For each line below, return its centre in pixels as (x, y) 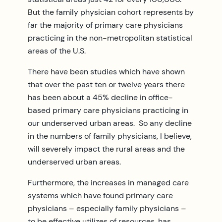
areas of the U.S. (57, 51)
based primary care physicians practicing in (108, 110)
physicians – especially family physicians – (107, 208)
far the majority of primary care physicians (105, 25)
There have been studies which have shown (106, 71)
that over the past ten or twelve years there (106, 84)
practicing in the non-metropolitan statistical (110, 38)
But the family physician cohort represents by (111, 12)
